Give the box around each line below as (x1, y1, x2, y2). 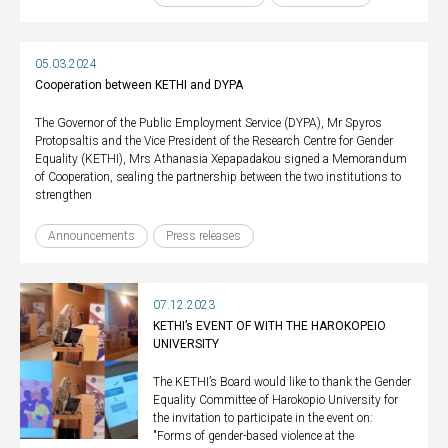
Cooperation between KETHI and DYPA (35, 78, 243, 92)
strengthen (35, 188, 92, 202)
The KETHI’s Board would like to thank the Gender (153, 375, 412, 389)
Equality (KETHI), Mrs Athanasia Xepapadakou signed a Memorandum (35, 152, 407, 166)
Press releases (166, 229, 241, 243)
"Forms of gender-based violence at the (153, 429, 355, 443)
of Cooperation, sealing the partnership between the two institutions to (35, 170, 401, 184)
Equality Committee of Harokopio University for (153, 393, 399, 407)
